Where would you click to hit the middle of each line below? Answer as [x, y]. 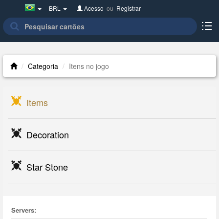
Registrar [129, 8]
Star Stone [47, 167]
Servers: [23, 210]
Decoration [48, 134]
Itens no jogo [89, 66]
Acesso [94, 8]
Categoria [43, 66]
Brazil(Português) [60, 8]
